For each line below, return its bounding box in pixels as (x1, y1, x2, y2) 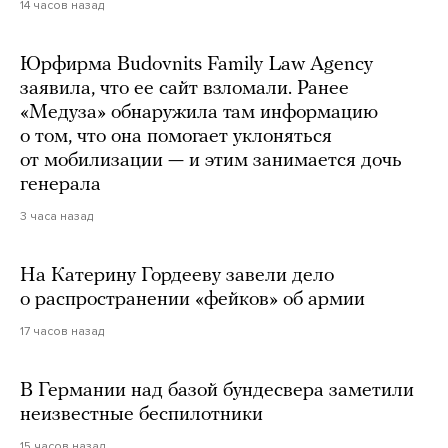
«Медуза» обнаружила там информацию (20, 103, 378, 124)
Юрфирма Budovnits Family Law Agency (20, 55, 373, 76)
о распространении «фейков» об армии (20, 290, 365, 311)
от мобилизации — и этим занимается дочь (20, 151, 402, 172)
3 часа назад (20, 209, 93, 224)
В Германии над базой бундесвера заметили (20, 381, 414, 402)
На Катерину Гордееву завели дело (20, 266, 334, 287)
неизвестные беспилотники (20, 405, 263, 426)
